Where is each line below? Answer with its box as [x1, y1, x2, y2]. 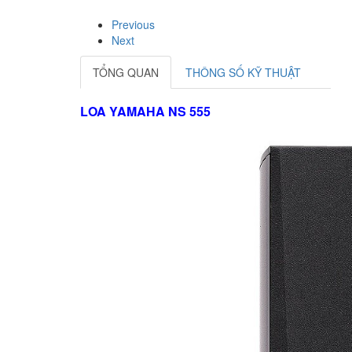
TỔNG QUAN [93, 64, 159, 80]
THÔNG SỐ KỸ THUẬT [185, 64, 301, 80]
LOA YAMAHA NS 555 [80, 102, 211, 120]
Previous [112, 16, 155, 32]
